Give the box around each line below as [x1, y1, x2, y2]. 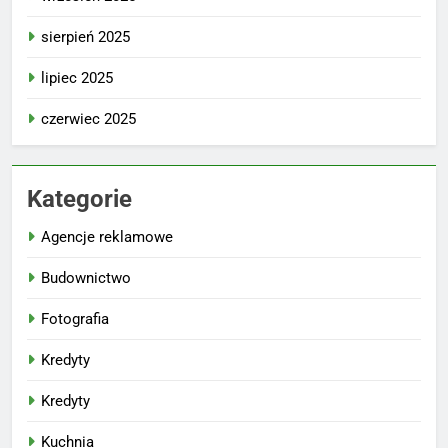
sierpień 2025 [41, 27, 130, 46]
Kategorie [27, 184, 132, 213]
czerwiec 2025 [41, 109, 136, 128]
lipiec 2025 [41, 68, 113, 87]
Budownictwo [41, 268, 131, 287]
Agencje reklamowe [41, 227, 173, 246]
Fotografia [41, 309, 109, 328]
